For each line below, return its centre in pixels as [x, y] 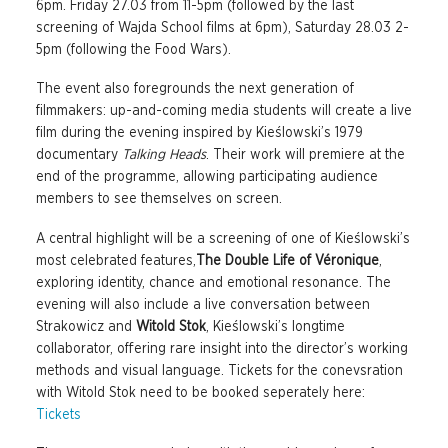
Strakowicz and [85, 326]
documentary [78, 155]
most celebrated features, [115, 260]
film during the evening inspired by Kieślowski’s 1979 [199, 133]
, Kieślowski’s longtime [275, 326]
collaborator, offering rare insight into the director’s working [221, 348]
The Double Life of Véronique [287, 260]
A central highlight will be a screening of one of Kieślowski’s [222, 238]
